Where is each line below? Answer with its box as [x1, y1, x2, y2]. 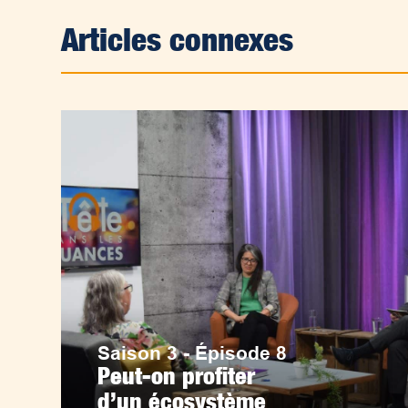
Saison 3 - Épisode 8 [97, 342, 288, 363]
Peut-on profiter [97, 361, 256, 390]
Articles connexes [61, 19, 294, 58]
